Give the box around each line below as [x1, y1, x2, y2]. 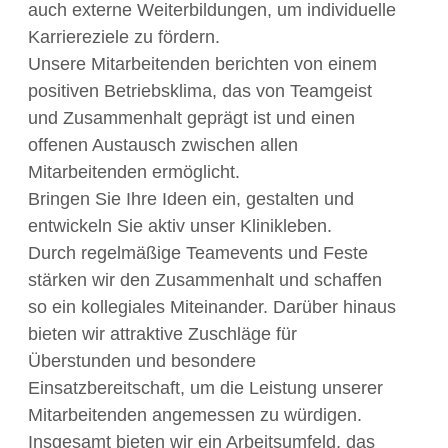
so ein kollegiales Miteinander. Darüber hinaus [28, 296, 396, 317]
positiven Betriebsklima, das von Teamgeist [28, 80, 372, 101]
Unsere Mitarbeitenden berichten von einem [28, 53, 377, 74]
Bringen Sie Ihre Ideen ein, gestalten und [28, 188, 354, 209]
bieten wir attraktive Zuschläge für [28, 323, 297, 344]
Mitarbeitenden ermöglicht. [28, 161, 240, 182]
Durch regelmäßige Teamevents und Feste [28, 242, 368, 263]
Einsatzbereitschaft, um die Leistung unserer [28, 377, 383, 398]
